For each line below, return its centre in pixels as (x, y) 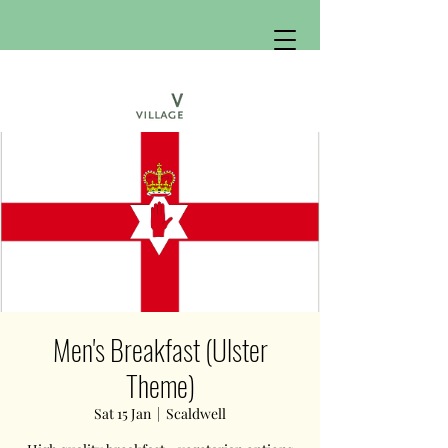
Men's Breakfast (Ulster (160, 349)
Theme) (160, 385)
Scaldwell (196, 413)
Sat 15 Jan (122, 413)
